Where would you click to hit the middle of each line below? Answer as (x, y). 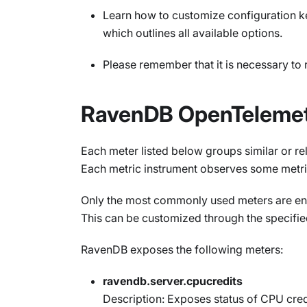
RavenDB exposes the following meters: (182, 249)
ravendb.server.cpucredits (173, 281)
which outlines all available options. (193, 33)
